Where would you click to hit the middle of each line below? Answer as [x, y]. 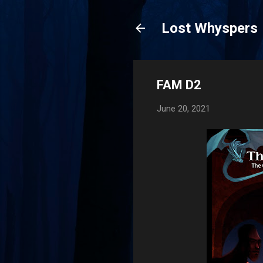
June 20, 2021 [183, 109]
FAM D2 [179, 85]
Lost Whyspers [210, 28]
